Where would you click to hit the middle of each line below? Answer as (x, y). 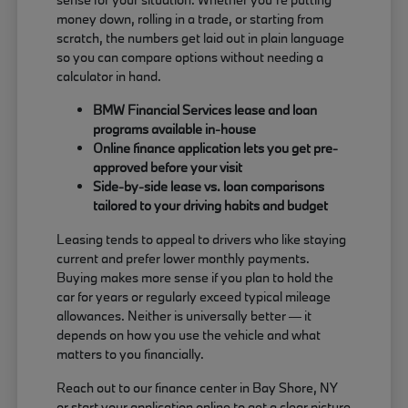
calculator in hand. (109, 76)
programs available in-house (175, 129)
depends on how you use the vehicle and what (189, 335)
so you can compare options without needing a (190, 57)
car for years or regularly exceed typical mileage (194, 297)
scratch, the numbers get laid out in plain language (201, 38)
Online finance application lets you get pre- (216, 148)
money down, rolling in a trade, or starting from (190, 19)
